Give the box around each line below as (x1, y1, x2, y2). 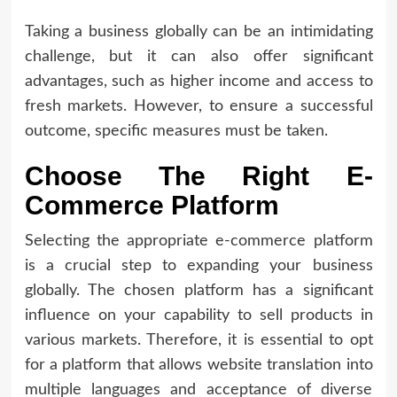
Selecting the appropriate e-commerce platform (24, 232, 373, 249)
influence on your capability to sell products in (24, 307, 373, 323)
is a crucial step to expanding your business (24, 257, 373, 274)
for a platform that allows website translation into (24, 356, 373, 373)
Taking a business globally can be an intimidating (24, 23, 373, 40)
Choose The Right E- (24, 160, 373, 191)
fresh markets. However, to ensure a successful (24, 97, 373, 114)
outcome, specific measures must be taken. (24, 122, 328, 139)
